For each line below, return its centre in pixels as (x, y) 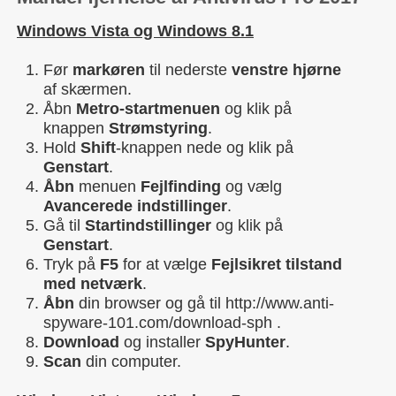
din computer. (131, 361)
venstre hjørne (286, 69)
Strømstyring (158, 128)
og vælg (251, 186)
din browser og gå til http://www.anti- (204, 303)
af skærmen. (88, 89)
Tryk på (72, 264)
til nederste (188, 69)
